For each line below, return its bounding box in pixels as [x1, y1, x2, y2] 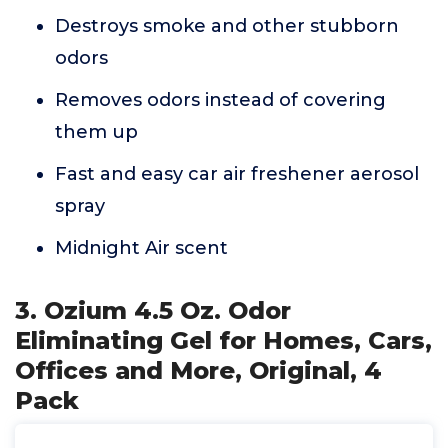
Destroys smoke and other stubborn [55, 15, 399, 37]
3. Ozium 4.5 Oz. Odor [15, 296, 291, 325]
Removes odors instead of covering [55, 89, 386, 111]
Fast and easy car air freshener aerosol [55, 163, 419, 185]
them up [55, 121, 138, 143]
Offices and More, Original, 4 [15, 356, 382, 385]
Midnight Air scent [55, 237, 228, 259]
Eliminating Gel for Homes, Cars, [15, 326, 432, 355]
